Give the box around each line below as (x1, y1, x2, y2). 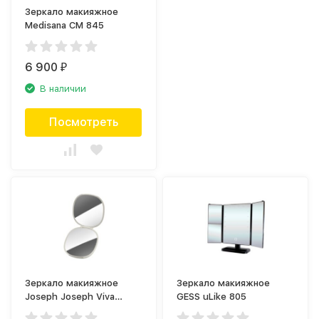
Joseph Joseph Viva (25, 291, 115, 302)
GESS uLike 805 (177, 291, 247, 302)
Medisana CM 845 (25, 19, 105, 31)
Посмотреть (48, 115, 118, 129)
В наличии (40, 83, 87, 94)
